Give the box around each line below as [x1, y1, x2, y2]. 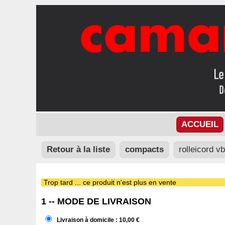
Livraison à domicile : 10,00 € [57, 216, 140, 224]
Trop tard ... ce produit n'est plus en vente [44, 178, 176, 186]
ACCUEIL [181, 119, 218, 129]
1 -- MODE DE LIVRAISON [41, 196, 151, 206]
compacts [125, 144, 164, 154]
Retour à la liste [47, 144, 110, 154]
